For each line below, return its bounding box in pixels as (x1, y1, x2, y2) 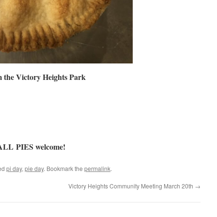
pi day (6, 164, 22, 172)
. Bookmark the (44, 164, 84, 172)
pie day (25, 164, 44, 172)
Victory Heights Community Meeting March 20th (68, 182, 195, 190)
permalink (84, 164, 110, 172)
